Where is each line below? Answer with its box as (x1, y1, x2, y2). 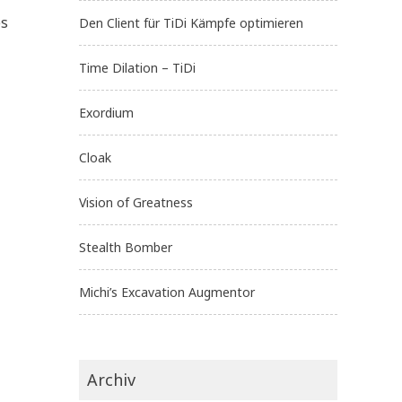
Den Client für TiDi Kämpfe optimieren (79, 13, 303, 31)
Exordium (79, 103, 134, 121)
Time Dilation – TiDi (79, 58, 196, 76)
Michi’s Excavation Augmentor (79, 283, 255, 301)
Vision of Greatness (79, 193, 193, 211)
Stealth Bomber (79, 238, 172, 256)
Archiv (87, 368, 135, 390)
